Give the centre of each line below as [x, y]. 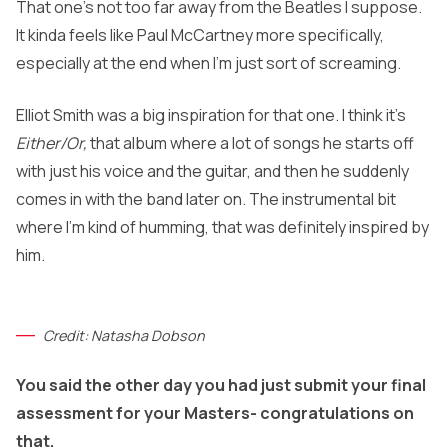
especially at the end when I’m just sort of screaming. [208, 63]
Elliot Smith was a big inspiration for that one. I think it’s [211, 115]
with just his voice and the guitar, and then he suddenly [212, 171]
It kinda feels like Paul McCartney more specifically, [200, 35]
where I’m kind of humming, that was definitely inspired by [222, 227]
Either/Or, [53, 143]
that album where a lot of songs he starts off [252, 143]
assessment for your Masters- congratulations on [215, 413]
